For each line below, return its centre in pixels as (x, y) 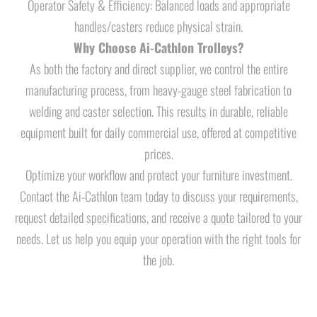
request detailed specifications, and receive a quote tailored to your (158, 217)
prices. (158, 154)
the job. (158, 260)
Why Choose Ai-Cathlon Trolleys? (158, 47)
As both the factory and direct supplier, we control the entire (158, 69)
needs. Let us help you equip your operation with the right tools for (158, 238)
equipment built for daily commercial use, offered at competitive (158, 132)
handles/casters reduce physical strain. (158, 26)
